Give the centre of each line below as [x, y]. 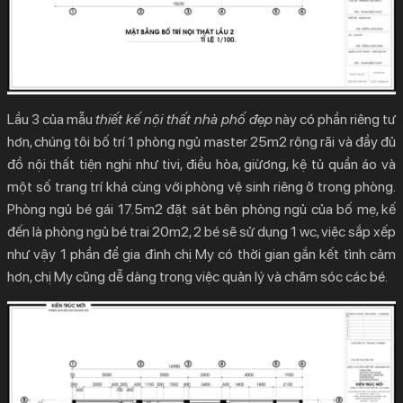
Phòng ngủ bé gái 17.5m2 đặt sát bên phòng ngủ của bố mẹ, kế [201, 209]
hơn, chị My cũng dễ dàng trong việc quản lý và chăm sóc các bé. [197, 276]
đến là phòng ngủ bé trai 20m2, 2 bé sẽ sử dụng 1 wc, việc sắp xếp [201, 231]
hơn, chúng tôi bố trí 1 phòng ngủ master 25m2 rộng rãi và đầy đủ [201, 141]
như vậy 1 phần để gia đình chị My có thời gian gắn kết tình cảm [201, 254]
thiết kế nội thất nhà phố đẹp [184, 119]
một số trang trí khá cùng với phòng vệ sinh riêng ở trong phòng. [201, 186]
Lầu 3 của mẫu [51, 119]
